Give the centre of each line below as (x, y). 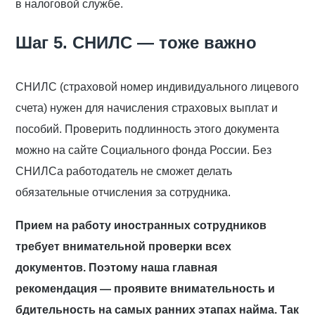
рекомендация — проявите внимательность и (146, 289)
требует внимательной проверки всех (124, 247)
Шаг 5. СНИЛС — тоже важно (136, 43)
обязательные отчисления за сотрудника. (123, 193)
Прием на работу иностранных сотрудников (141, 226)
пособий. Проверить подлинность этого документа (148, 129)
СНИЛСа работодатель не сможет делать (124, 172)
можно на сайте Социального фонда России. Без (144, 150)
